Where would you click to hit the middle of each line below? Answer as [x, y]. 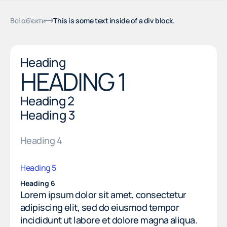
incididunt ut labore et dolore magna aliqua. [109, 220]
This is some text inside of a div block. [114, 20]
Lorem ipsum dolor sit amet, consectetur [103, 194]
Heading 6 [38, 183]
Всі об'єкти [28, 20]
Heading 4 [41, 140]
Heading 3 [48, 115]
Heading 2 [47, 100]
